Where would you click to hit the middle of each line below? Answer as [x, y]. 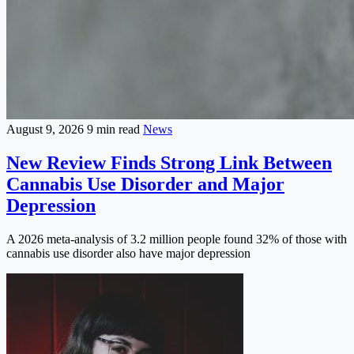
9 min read [115, 130]
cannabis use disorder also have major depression [128, 254]
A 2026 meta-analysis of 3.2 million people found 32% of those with [177, 239]
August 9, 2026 [47, 130]
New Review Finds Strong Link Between [169, 163]
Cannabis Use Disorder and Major [145, 185]
